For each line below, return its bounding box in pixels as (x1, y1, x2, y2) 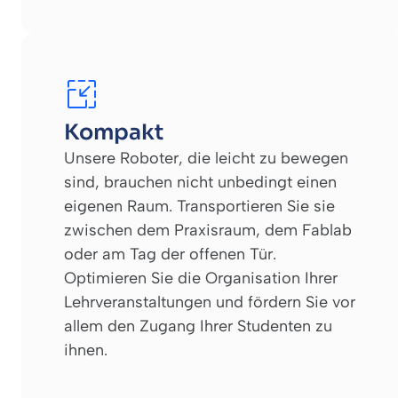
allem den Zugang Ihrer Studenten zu (64, 315, 332, 336)
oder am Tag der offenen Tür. (64, 243, 276, 264)
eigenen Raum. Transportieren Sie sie (64, 195, 335, 216)
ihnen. (64, 339, 107, 360)
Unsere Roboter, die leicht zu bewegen (64, 147, 348, 168)
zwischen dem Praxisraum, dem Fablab (64, 219, 352, 240)
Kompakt (64, 118, 163, 146)
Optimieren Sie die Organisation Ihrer (64, 267, 338, 288)
